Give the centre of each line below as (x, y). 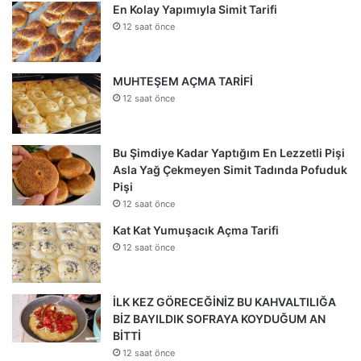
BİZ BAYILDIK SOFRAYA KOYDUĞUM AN (219, 318)
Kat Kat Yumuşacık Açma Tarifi (196, 230)
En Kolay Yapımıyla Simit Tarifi (195, 9)
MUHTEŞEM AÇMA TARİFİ (183, 81)
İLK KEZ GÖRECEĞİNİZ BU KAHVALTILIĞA (224, 301)
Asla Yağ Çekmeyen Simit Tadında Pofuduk (230, 169)
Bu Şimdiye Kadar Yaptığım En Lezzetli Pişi (229, 152)
